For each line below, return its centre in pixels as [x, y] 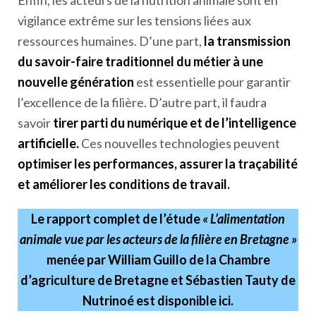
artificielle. [48, 143]
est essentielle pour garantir [212, 82]
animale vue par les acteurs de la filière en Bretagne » [158, 239]
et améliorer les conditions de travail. [124, 184]
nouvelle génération [76, 82]
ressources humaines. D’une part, [111, 41]
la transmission [247, 41]
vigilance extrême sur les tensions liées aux [134, 20]
